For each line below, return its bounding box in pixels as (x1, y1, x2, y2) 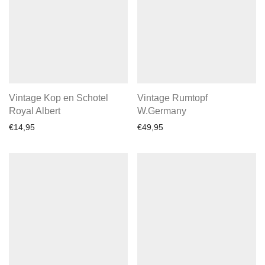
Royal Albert (9, 106, 60, 116)
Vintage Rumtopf (137, 93, 208, 103)
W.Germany (137, 106, 186, 116)
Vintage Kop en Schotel (9, 93, 108, 103)
